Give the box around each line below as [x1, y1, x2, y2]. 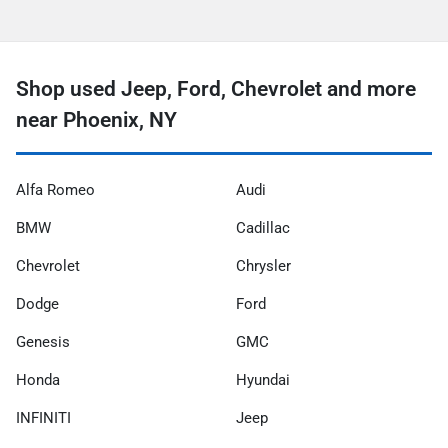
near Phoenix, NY [16, 108, 177, 133]
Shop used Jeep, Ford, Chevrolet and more [16, 77, 416, 102]
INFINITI [16, 409, 71, 428]
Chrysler [236, 257, 291, 276]
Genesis [16, 333, 70, 352]
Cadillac [236, 219, 290, 238]
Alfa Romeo [16, 181, 95, 200]
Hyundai [236, 371, 290, 390]
